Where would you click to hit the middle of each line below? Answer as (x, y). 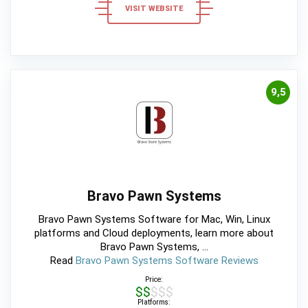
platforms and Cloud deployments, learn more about (154, 233)
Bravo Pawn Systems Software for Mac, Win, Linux (154, 220)
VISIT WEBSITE (154, 8)
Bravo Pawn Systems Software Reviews (167, 261)
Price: (154, 280)
